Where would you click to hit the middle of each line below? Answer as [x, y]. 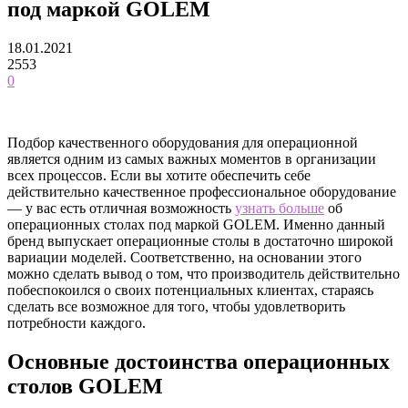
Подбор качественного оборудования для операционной [183, 142]
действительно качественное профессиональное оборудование [202, 191]
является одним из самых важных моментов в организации [192, 158]
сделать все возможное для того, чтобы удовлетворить [176, 306]
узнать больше [280, 208]
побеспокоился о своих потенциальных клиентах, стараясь [190, 290]
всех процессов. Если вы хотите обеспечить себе [159, 175]
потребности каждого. [76, 322]
